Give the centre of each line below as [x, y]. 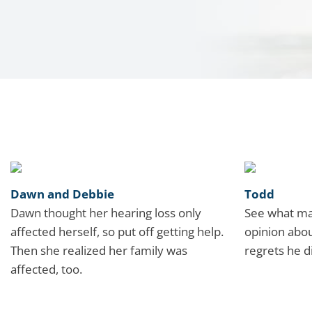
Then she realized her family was [99, 251]
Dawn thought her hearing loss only [106, 213]
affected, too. [46, 270]
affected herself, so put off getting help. [117, 232]
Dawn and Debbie [62, 194]
